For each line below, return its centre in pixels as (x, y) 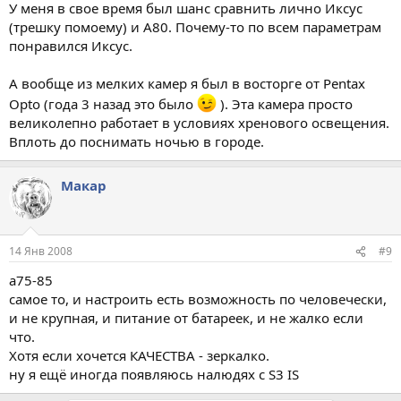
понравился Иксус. (71, 45)
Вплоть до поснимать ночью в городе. (137, 141)
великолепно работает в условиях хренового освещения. (199, 122)
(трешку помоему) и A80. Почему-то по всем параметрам (195, 26)
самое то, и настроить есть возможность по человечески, (198, 299)
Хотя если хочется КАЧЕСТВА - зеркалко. (139, 355)
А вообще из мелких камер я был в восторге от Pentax (187, 83)
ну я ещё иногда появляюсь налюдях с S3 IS (154, 374)
